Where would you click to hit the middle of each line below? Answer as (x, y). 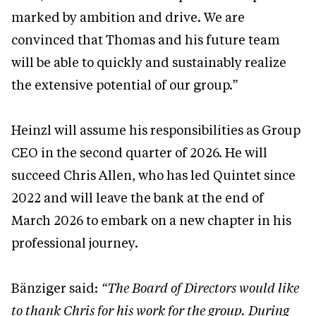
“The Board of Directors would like (200, 288)
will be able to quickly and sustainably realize (149, 62)
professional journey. (75, 243)
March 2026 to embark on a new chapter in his (151, 220)
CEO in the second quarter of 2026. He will (139, 153)
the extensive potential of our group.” (125, 85)
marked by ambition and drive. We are (128, 17)
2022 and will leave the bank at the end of (138, 198)
